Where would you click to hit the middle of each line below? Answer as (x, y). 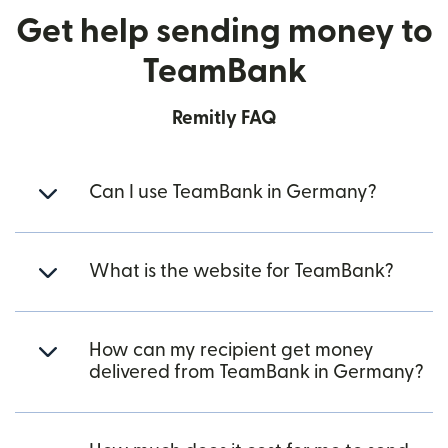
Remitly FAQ (224, 118)
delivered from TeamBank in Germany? (256, 372)
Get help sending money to (224, 31)
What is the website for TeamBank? (241, 271)
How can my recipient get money (231, 350)
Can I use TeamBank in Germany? (233, 192)
